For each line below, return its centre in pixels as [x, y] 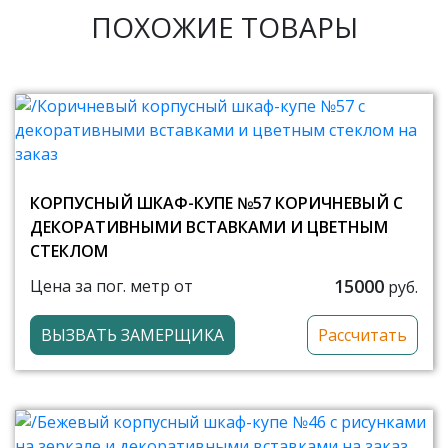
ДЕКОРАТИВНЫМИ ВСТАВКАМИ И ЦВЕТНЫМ [209, 226]
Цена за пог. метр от [111, 286]
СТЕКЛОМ [69, 250]
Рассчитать [362, 334]
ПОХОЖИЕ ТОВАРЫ [224, 26]
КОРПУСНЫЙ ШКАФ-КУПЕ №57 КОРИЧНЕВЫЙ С [216, 202]
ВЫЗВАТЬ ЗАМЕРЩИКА [132, 334]
